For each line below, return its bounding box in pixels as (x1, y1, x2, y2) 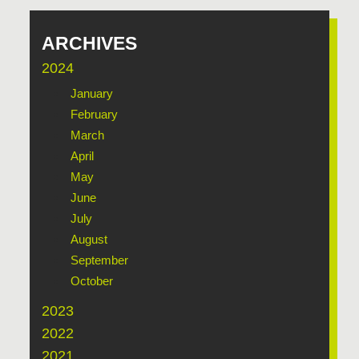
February (71, 107, 119, 121)
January (71, 86, 114, 100)
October (71, 273, 114, 288)
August (71, 232, 108, 246)
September (71, 252, 129, 267)
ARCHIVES (42, 32, 138, 54)
